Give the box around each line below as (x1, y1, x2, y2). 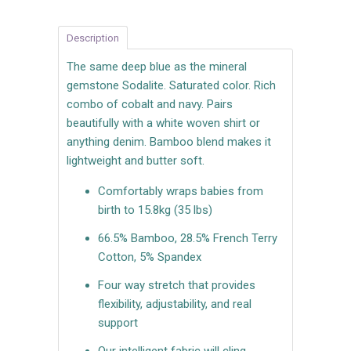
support (98, 315, 138, 330)
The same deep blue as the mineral (67, 59, 247, 74)
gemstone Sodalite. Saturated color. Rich (67, 78, 276, 92)
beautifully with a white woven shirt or (67, 115, 260, 130)
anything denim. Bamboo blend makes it (67, 134, 271, 149)
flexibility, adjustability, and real (98, 296, 251, 311)
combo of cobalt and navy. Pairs (67, 96, 233, 111)
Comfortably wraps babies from (98, 183, 263, 198)
